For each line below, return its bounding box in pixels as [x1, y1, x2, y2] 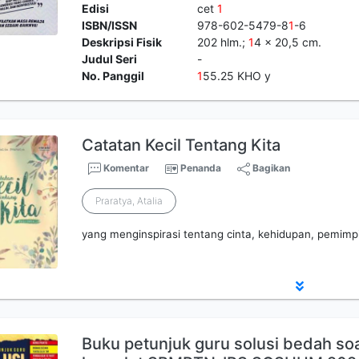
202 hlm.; [196, 35, 248, 49]
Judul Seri [82, 52, 138, 66]
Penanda [180, 162, 222, 174]
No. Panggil [82, 69, 145, 83]
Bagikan [250, 162, 291, 174]
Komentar [101, 162, 150, 174]
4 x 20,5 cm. [253, 35, 321, 49]
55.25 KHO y [202, 69, 271, 83]
